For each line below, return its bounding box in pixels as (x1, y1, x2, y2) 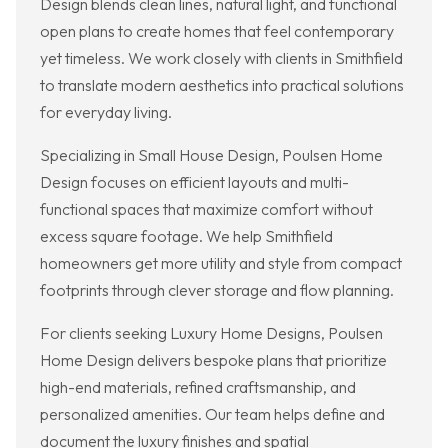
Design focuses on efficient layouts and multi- (40, 172, 349, 193)
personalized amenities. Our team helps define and (40, 404, 385, 425)
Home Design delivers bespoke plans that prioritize (40, 350, 387, 371)
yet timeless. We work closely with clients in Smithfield (40, 48, 403, 69)
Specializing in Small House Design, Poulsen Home (40, 145, 383, 166)
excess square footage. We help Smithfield (40, 226, 333, 247)
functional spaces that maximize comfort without (40, 199, 373, 220)
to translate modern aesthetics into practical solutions (40, 75, 404, 96)
